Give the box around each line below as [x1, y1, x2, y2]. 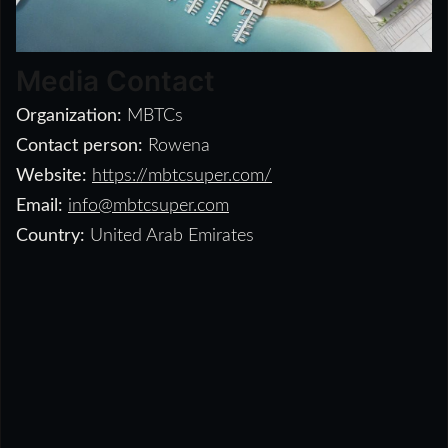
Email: [16, 196, 63, 215]
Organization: [16, 106, 122, 125]
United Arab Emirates [85, 226, 254, 245]
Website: [16, 166, 87, 185]
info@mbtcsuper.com [68, 196, 229, 215]
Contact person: [16, 136, 143, 155]
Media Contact [16, 63, 215, 98]
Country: [16, 226, 85, 245]
